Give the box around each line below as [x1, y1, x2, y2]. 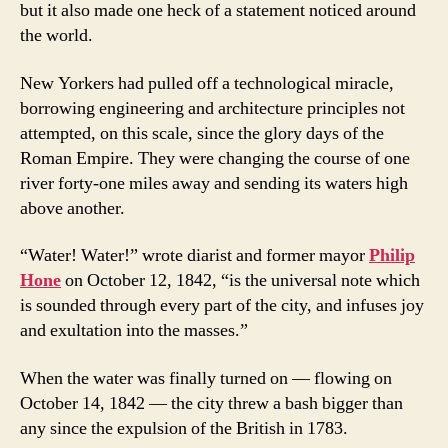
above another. [20, 196, 125, 220]
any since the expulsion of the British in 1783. [20, 416, 348, 440]
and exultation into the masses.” [20, 319, 248, 343]
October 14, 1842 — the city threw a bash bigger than [20, 391, 403, 415]
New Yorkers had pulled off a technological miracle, [20, 71, 394, 95]
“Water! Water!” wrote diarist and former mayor [20, 244, 369, 268]
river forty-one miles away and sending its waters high [20, 171, 408, 195]
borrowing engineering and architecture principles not [20, 96, 405, 120]
